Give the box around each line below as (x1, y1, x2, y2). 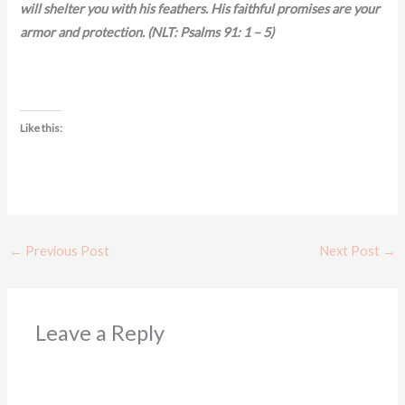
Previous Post (22, 242, 109, 259)
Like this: (20, 120, 63, 135)
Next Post (319, 242, 383, 259)
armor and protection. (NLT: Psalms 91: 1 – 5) (20, 24, 275, 41)
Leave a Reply (35, 319, 165, 345)
